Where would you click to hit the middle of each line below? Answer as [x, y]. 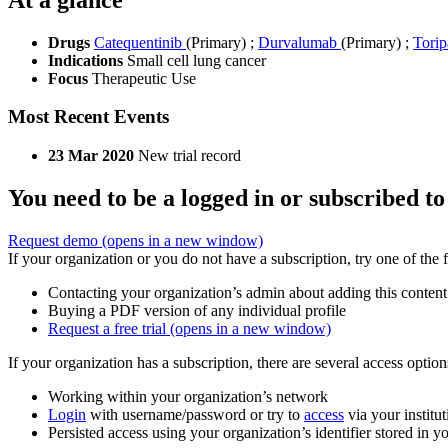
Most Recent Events [88, 117]
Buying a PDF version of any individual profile [197, 311]
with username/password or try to [195, 415]
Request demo [55, 241]
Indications [87, 60]
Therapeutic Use [144, 78]
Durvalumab [299, 42]
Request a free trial [109, 329]
